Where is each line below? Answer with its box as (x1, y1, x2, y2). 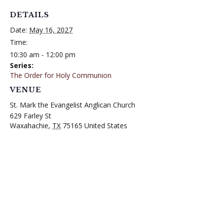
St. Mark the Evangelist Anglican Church (10, 100, 135, 110)
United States (84, 121, 127, 131)
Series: (10, 61, 34, 71)
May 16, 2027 (29, 25, 73, 35)
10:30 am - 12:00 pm (10, 50, 75, 60)
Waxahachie (10, 121, 48, 131)
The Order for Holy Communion (10, 71, 111, 80)
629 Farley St (10, 111, 51, 121)
